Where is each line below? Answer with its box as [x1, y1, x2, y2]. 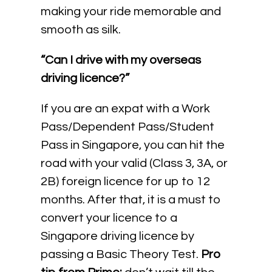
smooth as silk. [41, 24, 121, 36]
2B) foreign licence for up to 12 [41, 175, 211, 188]
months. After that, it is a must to [41, 194, 222, 206]
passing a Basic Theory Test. [41, 248, 202, 260]
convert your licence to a [41, 212, 178, 224]
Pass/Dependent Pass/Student [41, 121, 215, 133]
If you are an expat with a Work [41, 103, 211, 115]
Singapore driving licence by [41, 230, 195, 242]
